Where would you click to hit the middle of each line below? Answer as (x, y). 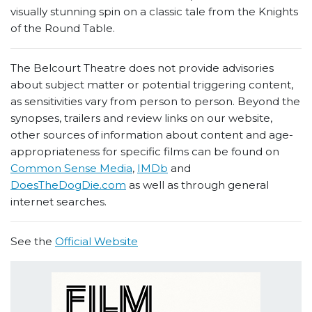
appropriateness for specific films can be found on (145, 152)
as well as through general (197, 185)
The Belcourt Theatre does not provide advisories (142, 68)
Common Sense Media (71, 169)
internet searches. (58, 202)
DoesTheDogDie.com (68, 185)
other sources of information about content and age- (152, 135)
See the (33, 242)
